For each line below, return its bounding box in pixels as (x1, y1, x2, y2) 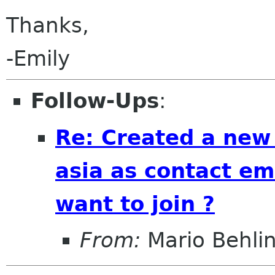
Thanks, (6, 13, 89, 37)
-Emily (6, 46, 70, 71)
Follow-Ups (31, 88, 159, 113)
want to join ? (55, 191, 215, 216)
